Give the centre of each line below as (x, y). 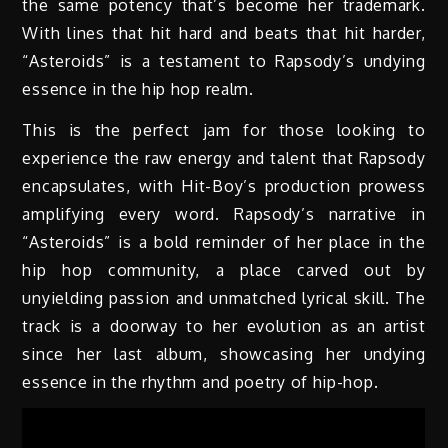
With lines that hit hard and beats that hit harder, (224, 32)
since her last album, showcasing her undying (224, 353)
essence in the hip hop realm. (138, 88)
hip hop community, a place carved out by (224, 269)
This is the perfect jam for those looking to (224, 129)
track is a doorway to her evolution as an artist (224, 325)
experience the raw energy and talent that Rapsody (224, 157)
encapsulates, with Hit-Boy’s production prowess (224, 185)
